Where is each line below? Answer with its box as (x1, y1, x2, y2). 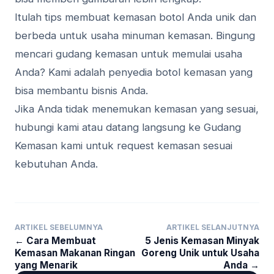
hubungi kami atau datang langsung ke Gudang (15, 121, 241, 134)
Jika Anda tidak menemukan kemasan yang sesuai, (15, 103, 259, 116)
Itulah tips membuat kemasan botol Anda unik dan (15, 11, 256, 24)
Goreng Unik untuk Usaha (141, 247, 259, 259)
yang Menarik (15, 259, 78, 272)
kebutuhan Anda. (15, 158, 98, 171)
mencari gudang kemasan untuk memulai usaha (15, 48, 242, 61)
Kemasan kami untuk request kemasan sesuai (15, 139, 232, 152)
